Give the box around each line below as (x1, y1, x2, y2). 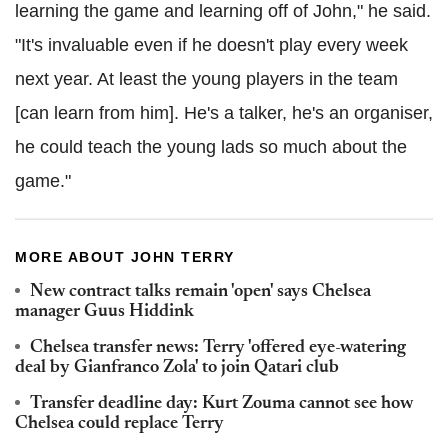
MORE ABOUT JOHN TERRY (15, 248, 235, 265)
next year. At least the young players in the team (15, 68, 398, 89)
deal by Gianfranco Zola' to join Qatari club (15, 358, 339, 377)
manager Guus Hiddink (15, 302, 194, 321)
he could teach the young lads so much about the (15, 136, 407, 157)
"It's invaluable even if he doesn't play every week (15, 34, 408, 55)
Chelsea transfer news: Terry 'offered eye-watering (30, 338, 406, 357)
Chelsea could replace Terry (15, 414, 224, 433)
